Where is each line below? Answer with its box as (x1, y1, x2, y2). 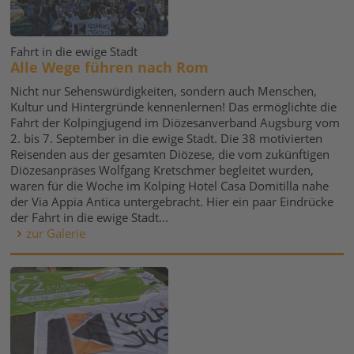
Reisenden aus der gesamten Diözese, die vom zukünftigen (10, 146, 330, 162)
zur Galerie (26, 225, 86, 241)
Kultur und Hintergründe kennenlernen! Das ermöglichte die (10, 99, 337, 115)
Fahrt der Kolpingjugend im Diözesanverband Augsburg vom (10, 115, 341, 130)
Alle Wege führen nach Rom (10, 58, 209, 77)
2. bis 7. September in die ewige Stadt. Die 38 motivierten (10, 130, 323, 146)
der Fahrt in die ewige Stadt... (10, 209, 169, 225)
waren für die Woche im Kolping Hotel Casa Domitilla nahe (10, 178, 330, 194)
